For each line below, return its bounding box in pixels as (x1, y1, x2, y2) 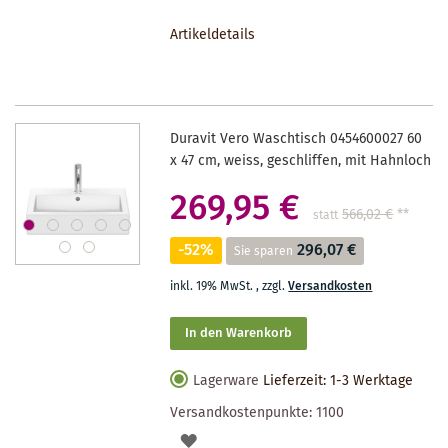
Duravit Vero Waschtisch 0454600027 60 (170, 127, 423, 150)
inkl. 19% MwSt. (170, 276, 257, 296)
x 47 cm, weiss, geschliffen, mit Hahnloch (170, 149, 432, 172)
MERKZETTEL (195, 38, 281, 61)
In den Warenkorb (185, 322, 293, 344)
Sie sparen (234, 241, 294, 261)
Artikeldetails (170, 23, 256, 46)
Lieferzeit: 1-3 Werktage (263, 369, 414, 392)
